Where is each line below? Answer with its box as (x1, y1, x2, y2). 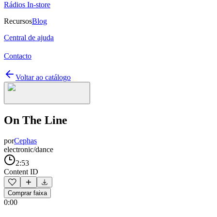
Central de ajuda (4, 33, 54, 42)
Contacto (4, 52, 31, 60)
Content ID (4, 167, 38, 176)
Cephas (14, 136, 37, 145)
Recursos (4, 17, 32, 25)
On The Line (4, 113, 67, 126)
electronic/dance (4, 145, 53, 154)
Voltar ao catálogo (15, 73, 71, 81)
